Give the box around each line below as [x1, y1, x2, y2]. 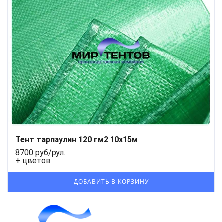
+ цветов [15, 155, 51, 165]
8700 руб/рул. [15, 147, 65, 157]
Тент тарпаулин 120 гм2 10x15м [15, 134, 138, 144]
